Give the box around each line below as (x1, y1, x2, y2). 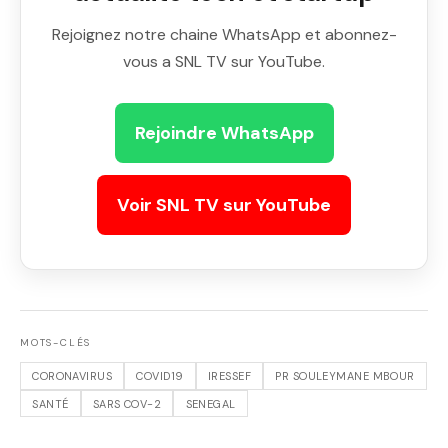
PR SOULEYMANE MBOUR (275, 369, 415, 384)
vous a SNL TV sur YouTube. (123, 51, 325, 73)
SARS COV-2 (92, 396, 162, 411)
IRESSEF (207, 369, 251, 384)
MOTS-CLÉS (20, 336, 92, 350)
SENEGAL (185, 396, 236, 411)
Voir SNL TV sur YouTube (117, 193, 331, 218)
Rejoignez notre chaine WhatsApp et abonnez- (51, 24, 397, 46)
